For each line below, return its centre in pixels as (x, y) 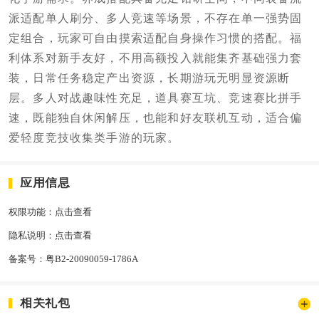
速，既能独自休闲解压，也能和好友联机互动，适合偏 (155, 117)
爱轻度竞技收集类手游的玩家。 (94, 137)
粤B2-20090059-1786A (91, 259)
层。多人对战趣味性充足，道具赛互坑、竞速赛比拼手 (155, 98)
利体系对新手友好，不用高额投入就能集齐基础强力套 (155, 58)
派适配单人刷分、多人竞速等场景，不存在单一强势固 (155, 18)
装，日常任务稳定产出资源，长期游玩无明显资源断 (149, 78)
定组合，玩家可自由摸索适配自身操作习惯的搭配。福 (155, 38)
